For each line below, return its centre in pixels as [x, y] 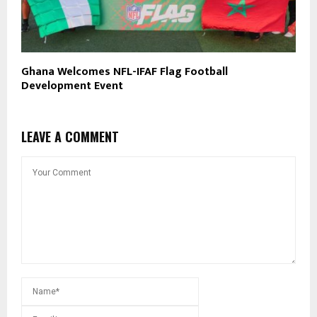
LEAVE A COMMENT [70, 137]
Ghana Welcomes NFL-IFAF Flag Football [125, 72]
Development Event [72, 86]
